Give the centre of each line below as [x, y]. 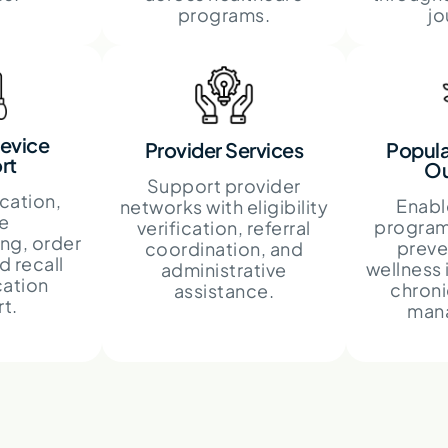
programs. [224, 14]
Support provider [223, 185]
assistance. [224, 290]
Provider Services [224, 149]
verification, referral [223, 227]
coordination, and [224, 248]
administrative [223, 269]
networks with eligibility [224, 206]
